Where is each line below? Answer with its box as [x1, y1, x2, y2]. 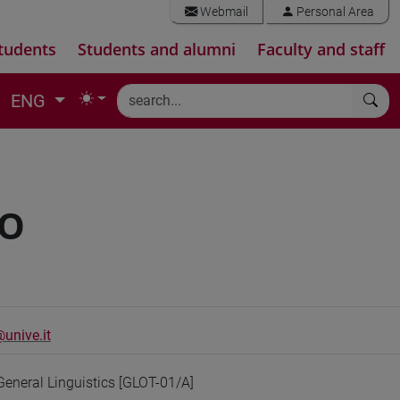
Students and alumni [78, 38, 236, 60]
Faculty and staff [257, 38, 385, 60]
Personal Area [294, 4, 374, 20]
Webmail [197, 4, 248, 20]
